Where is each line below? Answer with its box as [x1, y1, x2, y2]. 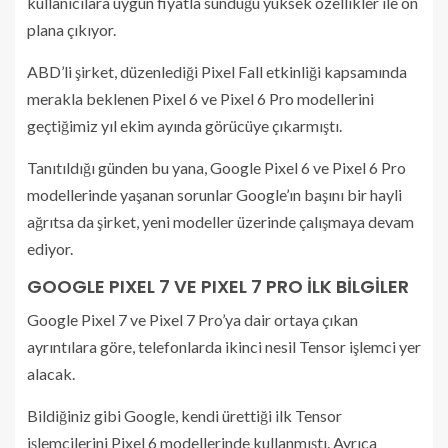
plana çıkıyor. [27, 20, 116, 40]
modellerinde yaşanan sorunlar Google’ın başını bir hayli [27, 185, 402, 205]
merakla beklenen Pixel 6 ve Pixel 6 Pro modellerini [27, 89, 374, 109]
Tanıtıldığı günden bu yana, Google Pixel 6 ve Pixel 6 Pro [27, 158, 406, 178]
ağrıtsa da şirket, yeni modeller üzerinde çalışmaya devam [27, 212, 414, 232]
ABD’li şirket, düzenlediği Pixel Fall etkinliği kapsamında [27, 62, 407, 82]
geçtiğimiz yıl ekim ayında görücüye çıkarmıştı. [27, 116, 342, 136]
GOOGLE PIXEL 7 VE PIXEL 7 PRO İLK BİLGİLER [27, 274, 409, 300]
